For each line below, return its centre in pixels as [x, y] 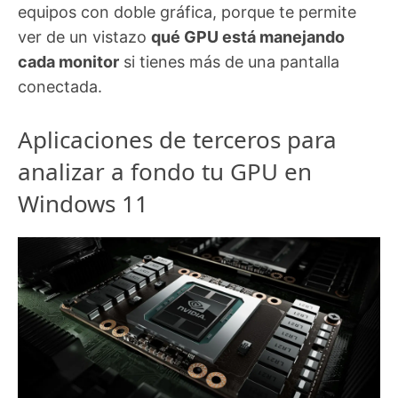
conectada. [60, 86]
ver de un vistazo [84, 36]
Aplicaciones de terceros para [177, 139]
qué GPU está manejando [248, 36]
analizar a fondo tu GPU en [165, 171]
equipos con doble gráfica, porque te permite [187, 12]
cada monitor [68, 61]
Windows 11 [83, 203]
